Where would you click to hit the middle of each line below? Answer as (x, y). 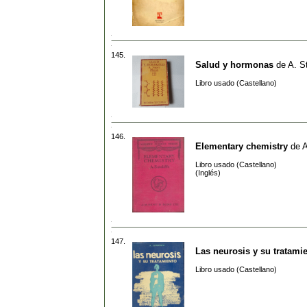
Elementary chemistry (242, 146)
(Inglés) (208, 173)
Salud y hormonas (234, 64)
